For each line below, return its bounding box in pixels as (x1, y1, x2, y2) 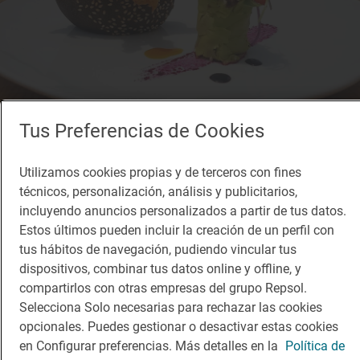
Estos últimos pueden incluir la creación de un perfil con (19, 223, 334, 238)
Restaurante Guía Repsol (32, 293, 138, 305)
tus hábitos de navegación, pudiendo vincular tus (19, 242, 297, 257)
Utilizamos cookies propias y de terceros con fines (19, 165, 301, 180)
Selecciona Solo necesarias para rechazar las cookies (19, 300, 322, 315)
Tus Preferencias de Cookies (19, 120, 264, 142)
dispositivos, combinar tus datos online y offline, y (19, 261, 301, 276)
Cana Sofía (13, 308, 91, 328)
